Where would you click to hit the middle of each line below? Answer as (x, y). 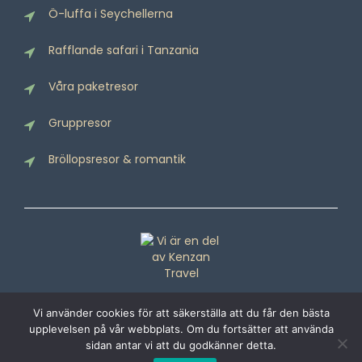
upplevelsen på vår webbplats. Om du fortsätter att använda (181, 329)
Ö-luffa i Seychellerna (111, 14)
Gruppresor (80, 123)
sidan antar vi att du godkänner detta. (181, 345)
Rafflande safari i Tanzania (124, 51)
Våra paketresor (93, 87)
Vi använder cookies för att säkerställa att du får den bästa (181, 313)
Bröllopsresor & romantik (117, 160)
